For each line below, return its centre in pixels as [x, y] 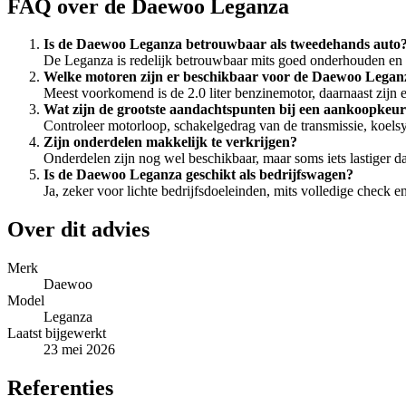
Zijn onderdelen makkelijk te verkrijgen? [170, 142]
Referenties [60, 388]
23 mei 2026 [79, 350]
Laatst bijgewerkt [57, 333]
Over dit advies [78, 230]
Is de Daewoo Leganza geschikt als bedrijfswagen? [198, 175]
